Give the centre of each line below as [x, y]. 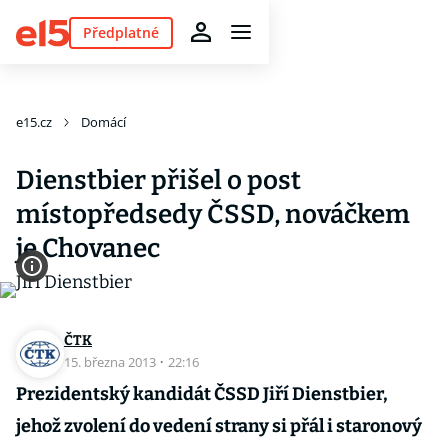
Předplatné [120, 32]
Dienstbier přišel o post [158, 180]
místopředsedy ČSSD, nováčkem [213, 214]
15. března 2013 [111, 362]
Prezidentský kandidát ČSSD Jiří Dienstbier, [202, 394]
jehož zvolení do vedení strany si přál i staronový [219, 426]
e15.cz [34, 122]
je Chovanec [88, 248]
